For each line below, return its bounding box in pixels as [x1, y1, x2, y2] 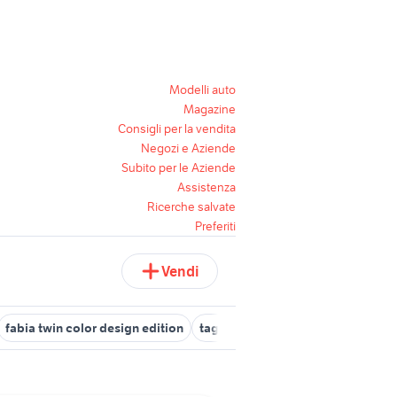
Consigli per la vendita [118, 121, 236, 136]
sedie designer [300, 320, 385, 336]
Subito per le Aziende [121, 160, 236, 175]
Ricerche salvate [147, 198, 236, 214]
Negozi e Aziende [141, 140, 236, 156]
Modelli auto [169, 82, 236, 97]
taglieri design [199, 320, 284, 336]
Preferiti [195, 218, 236, 234]
